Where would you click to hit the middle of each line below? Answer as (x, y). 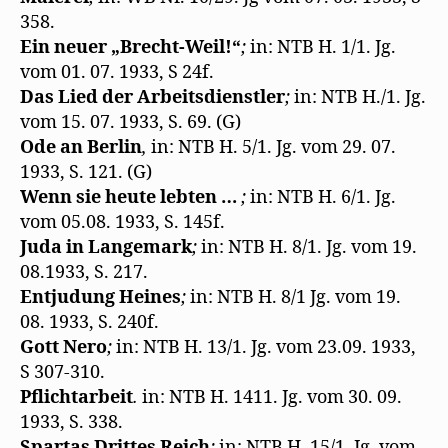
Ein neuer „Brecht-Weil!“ (130, 47)
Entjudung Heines (100, 297)
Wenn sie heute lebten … (128, 197)
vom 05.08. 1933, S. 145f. (122, 222)
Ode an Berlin (81, 147)
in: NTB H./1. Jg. (360, 97)
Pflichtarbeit (76, 397)
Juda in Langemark (106, 247)
